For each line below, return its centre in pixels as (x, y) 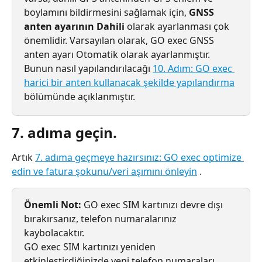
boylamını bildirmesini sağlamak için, (106, 13)
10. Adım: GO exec (194, 69)
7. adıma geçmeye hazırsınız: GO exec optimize (139, 158)
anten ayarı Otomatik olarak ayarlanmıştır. (118, 55)
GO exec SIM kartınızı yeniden (91, 247)
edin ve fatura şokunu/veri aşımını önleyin (104, 172)
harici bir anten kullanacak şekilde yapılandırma (129, 83)
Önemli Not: (53, 205)
